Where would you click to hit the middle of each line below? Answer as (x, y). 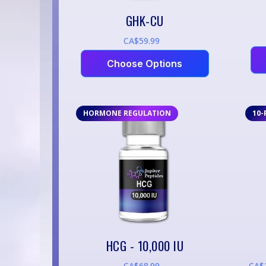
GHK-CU (145, 20)
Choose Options (145, 63)
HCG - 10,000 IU (145, 245)
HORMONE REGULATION (127, 113)
